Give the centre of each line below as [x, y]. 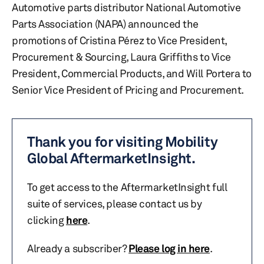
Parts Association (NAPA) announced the [105, 24]
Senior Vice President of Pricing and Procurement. [128, 90]
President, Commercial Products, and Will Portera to [132, 73]
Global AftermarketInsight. [111, 158]
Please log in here [169, 248]
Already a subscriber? [78, 248]
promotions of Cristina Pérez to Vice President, [119, 40]
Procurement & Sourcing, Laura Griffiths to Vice [121, 57]
